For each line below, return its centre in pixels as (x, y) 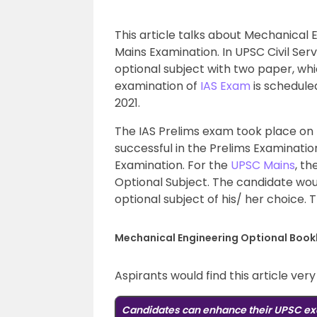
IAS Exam (225, 86)
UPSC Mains (263, 165)
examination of (157, 86)
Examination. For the (173, 165)
